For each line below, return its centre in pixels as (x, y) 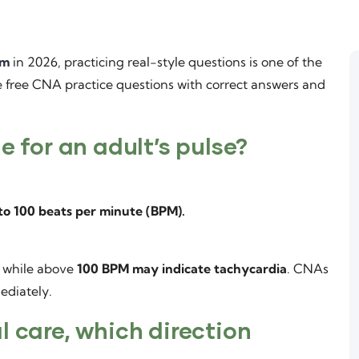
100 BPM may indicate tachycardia (182, 268)
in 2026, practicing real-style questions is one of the (166, 62)
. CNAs (308, 268)
